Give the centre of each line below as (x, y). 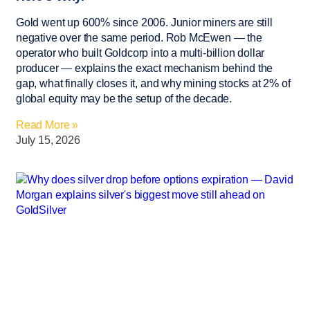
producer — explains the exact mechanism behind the (145, 68)
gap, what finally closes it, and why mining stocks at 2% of (153, 83)
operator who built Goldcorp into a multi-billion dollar (140, 53)
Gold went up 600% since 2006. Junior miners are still (144, 22)
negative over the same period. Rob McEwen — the (139, 37)
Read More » (47, 125)
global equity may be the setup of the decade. (124, 98)
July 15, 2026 (48, 140)
